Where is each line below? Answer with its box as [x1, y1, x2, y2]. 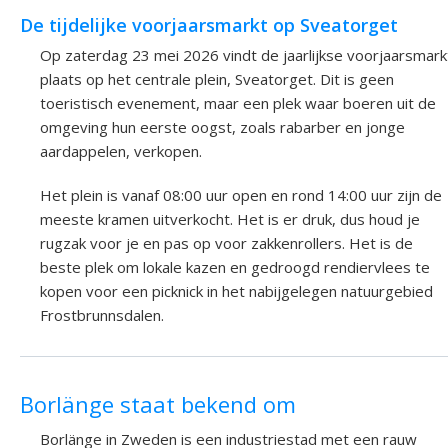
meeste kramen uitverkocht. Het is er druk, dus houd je [40, 209, 420, 230]
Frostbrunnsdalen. [40, 305, 164, 326]
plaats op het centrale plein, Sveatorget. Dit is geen [40, 69, 394, 90]
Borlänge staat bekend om [20, 389, 296, 420]
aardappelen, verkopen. [40, 141, 202, 162]
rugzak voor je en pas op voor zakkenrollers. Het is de [40, 233, 413, 254]
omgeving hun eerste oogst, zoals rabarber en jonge [40, 117, 405, 138]
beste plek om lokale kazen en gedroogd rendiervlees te [40, 257, 430, 278]
